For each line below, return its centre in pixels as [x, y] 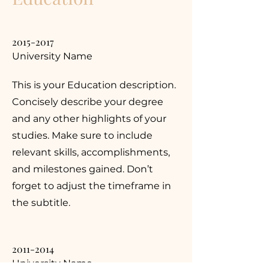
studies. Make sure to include [82, 135]
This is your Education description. [94, 85]
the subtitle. [41, 203]
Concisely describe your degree [88, 102]
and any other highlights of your [89, 119]
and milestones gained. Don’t [83, 169]
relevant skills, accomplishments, [91, 152]
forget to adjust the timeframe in [92, 186]
